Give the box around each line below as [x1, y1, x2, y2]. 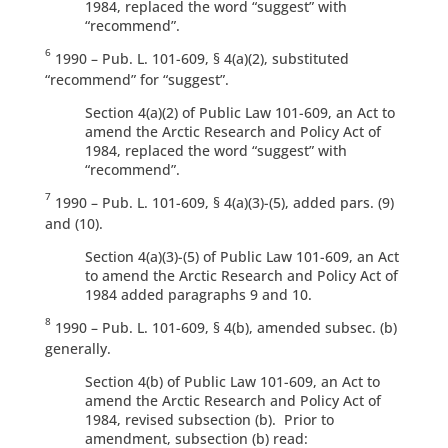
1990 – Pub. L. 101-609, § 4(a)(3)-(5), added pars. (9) [50, 193, 394, 213]
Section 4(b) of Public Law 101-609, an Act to [84, 372, 380, 392]
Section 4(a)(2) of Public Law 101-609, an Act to [84, 103, 395, 123]
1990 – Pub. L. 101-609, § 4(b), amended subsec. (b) [50, 318, 397, 338]
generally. [44, 339, 111, 359]
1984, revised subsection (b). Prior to [84, 410, 334, 430]
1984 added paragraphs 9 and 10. [84, 285, 312, 305]
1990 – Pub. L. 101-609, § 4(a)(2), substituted [50, 49, 349, 69]
